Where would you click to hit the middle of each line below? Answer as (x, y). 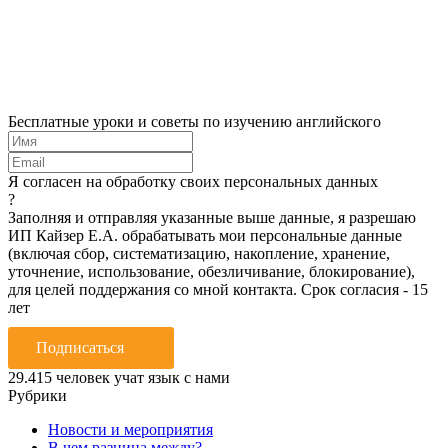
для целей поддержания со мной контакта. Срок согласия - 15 (218, 289)
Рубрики (37, 395)
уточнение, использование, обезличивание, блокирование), (211, 271)
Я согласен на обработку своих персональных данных (193, 181)
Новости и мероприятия (130, 429)
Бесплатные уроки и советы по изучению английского (194, 121)
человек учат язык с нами (141, 377)
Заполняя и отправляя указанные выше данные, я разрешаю (212, 217)
